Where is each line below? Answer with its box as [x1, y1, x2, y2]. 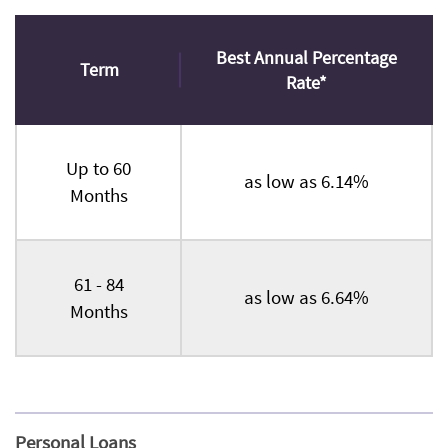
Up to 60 [66, 156, 131, 181]
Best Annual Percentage [215, 46, 397, 70]
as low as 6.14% [244, 169, 369, 194]
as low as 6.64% [244, 285, 369, 310]
